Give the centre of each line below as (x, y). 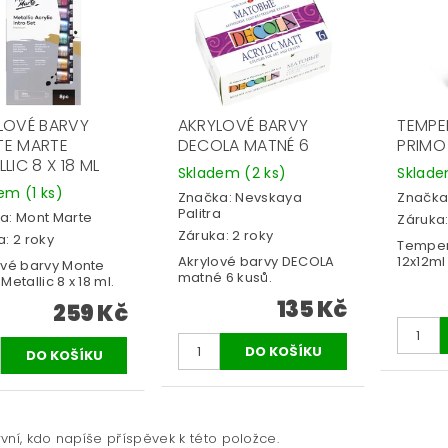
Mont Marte (54, 217)
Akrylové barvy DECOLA (256, 262)
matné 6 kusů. (224, 278)
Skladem (211, 172)
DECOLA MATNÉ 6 (243, 145)
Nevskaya (268, 197)
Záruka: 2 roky (225, 236)
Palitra (199, 213)
